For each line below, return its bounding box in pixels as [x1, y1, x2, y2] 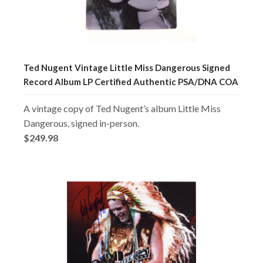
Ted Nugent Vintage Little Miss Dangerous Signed [23, 62, 230, 73]
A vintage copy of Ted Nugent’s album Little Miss [23, 102, 221, 114]
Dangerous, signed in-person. [23, 117, 139, 129]
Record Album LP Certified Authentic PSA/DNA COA [23, 76, 238, 87]
